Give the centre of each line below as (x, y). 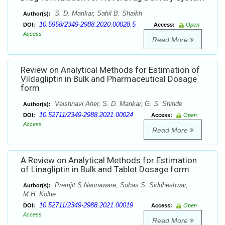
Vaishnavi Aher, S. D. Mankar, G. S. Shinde (118, 104)
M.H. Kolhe (39, 194)
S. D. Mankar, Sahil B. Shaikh (97, 14)
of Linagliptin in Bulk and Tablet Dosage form (105, 170)
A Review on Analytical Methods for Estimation (109, 160)
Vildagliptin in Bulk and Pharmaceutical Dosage (109, 79)
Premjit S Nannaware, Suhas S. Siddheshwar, (120, 185)
